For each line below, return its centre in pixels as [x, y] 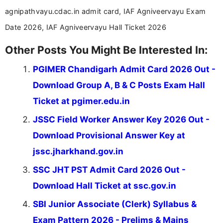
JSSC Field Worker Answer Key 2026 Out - [121, 120]
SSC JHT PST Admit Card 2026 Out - [109, 170]
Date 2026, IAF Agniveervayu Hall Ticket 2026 [86, 27]
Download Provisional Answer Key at [109, 136]
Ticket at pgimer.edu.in [81, 101]
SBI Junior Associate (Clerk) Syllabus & [115, 204]
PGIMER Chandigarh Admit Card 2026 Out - [124, 69]
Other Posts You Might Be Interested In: [106, 50]
